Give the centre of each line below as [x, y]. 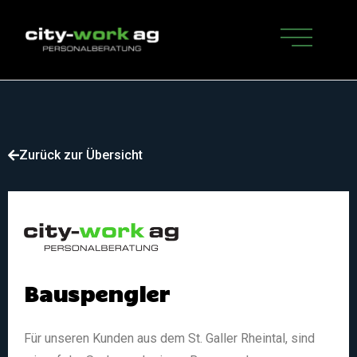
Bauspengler [97, 293]
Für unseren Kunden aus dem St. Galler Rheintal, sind [169, 339]
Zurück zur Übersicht [81, 155]
